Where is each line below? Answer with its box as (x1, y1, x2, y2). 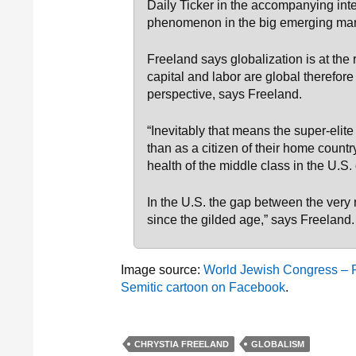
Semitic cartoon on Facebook (121, 281, 285, 294)
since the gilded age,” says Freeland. (147, 213, 354, 226)
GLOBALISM (251, 339, 304, 349)
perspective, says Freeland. (147, 87, 302, 101)
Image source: (121, 263, 203, 277)
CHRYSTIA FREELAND (134, 339, 229, 349)
